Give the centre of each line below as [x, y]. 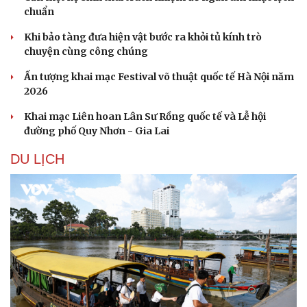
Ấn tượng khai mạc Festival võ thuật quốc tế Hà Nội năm [159, 77]
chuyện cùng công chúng [86, 52]
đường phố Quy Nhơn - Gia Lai [97, 131]
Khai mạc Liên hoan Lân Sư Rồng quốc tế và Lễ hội [145, 117]
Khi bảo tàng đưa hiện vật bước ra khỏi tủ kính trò [143, 37]
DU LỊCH [37, 159]
